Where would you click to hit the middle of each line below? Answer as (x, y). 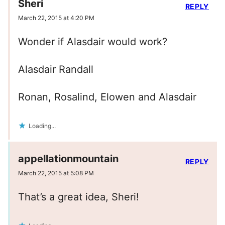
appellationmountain (68, 159)
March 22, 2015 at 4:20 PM (56, 18)
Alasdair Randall (56, 70)
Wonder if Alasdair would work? (93, 42)
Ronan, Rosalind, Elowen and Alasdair (107, 97)
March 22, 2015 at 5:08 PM (56, 173)
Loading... (42, 126)
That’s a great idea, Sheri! (79, 197)
